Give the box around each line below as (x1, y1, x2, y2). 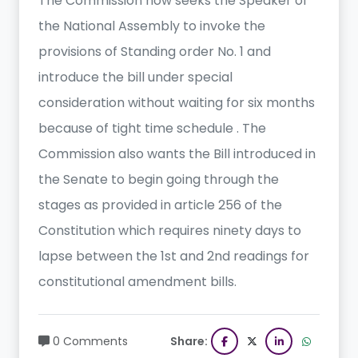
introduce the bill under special (38, 68, 233, 86)
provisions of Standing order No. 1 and (38, 42, 271, 61)
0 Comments (53, 333, 128, 349)
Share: (170, 333, 208, 349)
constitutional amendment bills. (38, 272, 237, 291)
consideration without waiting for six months (38, 93, 315, 112)
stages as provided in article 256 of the (38, 196, 282, 214)
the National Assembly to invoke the (38, 17, 265, 35)
